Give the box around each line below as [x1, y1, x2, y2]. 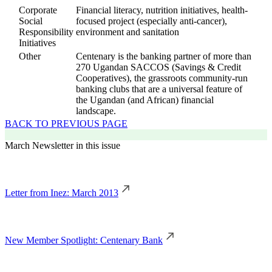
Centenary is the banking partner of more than [76, 50, 251, 61]
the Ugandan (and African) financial [76, 94, 214, 105]
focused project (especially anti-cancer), [76, 15, 227, 26]
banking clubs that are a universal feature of [76, 83, 242, 94]
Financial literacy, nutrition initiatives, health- [76, 4, 248, 15]
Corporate [19, 4, 57, 15]
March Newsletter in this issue [5, 140, 120, 151]
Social [19, 15, 42, 26]
